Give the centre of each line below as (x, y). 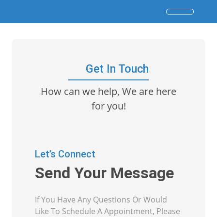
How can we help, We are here (108, 91)
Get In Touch (116, 69)
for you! (108, 106)
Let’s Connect (65, 154)
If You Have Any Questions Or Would (101, 200)
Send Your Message (104, 173)
